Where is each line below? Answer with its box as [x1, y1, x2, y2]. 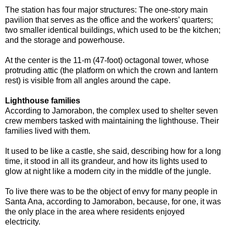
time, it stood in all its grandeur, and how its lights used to [5, 156, 207, 165]
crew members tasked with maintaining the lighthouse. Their [5, 116, 219, 125]
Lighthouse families [5, 96, 80, 105]
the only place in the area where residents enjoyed [5, 207, 185, 216]
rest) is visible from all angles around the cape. [5, 76, 171, 85]
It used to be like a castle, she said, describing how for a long [5, 146, 221, 155]
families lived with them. [5, 126, 90, 135]
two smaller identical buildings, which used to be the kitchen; [5, 25, 220, 34]
